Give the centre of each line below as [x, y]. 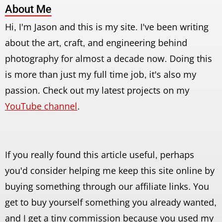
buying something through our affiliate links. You [107, 186]
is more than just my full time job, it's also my [101, 74]
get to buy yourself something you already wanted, [111, 202]
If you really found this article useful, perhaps [100, 154]
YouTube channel [41, 106]
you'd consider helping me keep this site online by [110, 170]
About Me [28, 9]
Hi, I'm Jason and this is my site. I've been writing [107, 27]
